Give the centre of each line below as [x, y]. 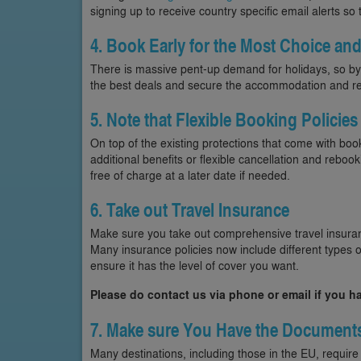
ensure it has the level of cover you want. [195, 265]
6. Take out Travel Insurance [190, 210]
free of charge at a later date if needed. [190, 174]
